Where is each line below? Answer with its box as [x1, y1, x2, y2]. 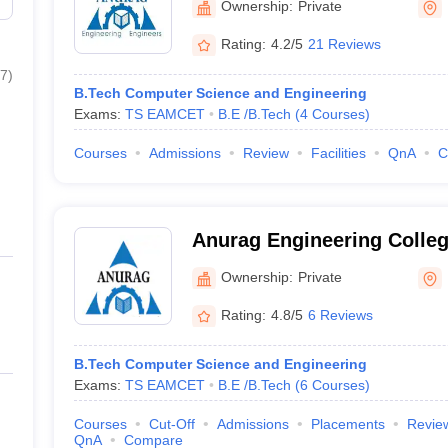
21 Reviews [307, 35, 381, 52]
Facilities [310, 145, 366, 161]
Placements [310, 416, 385, 432]
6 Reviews [307, 306, 373, 323]
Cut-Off [148, 416, 195, 432]
